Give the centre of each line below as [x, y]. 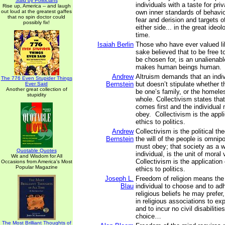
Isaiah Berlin [116, 44]
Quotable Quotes [36, 150]
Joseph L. [119, 179]
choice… [148, 216]
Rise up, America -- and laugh [36, 6]
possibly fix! [36, 22]
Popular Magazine [36, 167]
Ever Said [36, 84]
